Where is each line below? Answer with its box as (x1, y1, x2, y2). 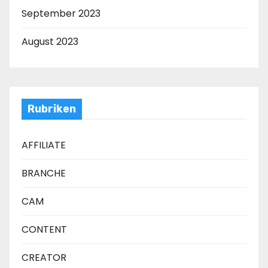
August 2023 (22, 34, 78, 48)
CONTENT (22, 222, 67, 236)
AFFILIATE (22, 138, 66, 152)
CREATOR (22, 250, 66, 264)
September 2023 (22, 6, 100, 20)
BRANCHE (22, 166, 66, 180)
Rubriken (28, 102, 76, 115)
